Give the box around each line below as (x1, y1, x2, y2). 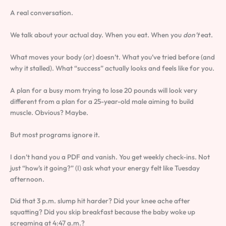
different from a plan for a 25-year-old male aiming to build (10, 96, 194, 106)
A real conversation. (10, 8, 73, 18)
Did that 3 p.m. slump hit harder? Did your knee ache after (10, 196, 190, 206)
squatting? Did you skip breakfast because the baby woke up (10, 207, 195, 217)
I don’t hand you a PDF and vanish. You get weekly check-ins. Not (10, 152, 210, 161)
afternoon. (10, 174, 44, 184)
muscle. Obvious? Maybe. (10, 107, 88, 117)
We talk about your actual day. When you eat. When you (10, 30, 183, 40)
